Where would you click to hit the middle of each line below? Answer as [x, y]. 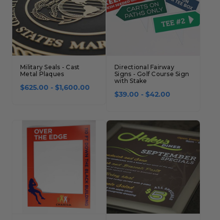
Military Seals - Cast [50, 67]
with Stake [131, 81]
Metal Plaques [42, 74]
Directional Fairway [144, 67]
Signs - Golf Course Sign [152, 74]
